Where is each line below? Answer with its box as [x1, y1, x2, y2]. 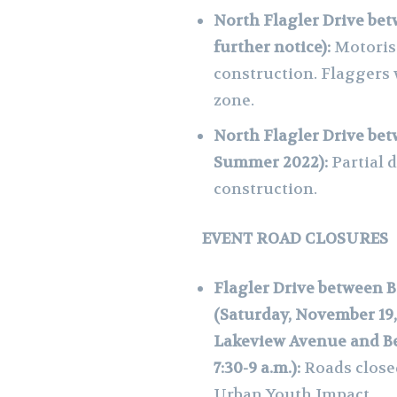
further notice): [214, 36, 334, 57]
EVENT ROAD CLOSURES [195, 228, 388, 248]
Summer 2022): [214, 152, 331, 172]
